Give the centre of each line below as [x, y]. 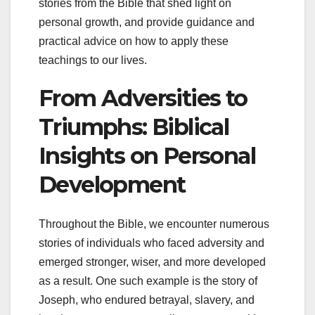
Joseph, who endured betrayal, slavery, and [147, 300]
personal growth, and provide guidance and [147, 22]
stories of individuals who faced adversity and [152, 243]
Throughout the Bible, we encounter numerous [154, 224]
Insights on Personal [147, 155]
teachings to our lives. [93, 60]
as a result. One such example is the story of [148, 281]
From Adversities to [143, 98]
